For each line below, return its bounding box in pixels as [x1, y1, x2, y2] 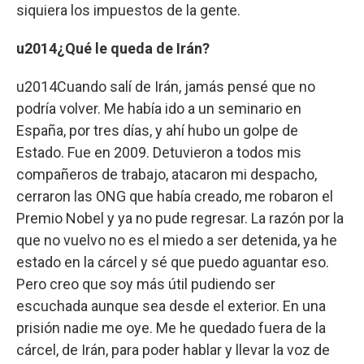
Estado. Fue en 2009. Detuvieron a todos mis [16, 143, 301, 161]
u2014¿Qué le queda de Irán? [16, 39, 210, 57]
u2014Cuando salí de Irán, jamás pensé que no [16, 77, 315, 95]
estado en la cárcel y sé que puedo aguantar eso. [16, 253, 329, 271]
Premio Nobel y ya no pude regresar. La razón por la [16, 209, 344, 227]
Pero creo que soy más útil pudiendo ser [16, 275, 275, 292]
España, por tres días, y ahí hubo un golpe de [16, 121, 298, 139]
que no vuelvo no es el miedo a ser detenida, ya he [16, 231, 337, 249]
